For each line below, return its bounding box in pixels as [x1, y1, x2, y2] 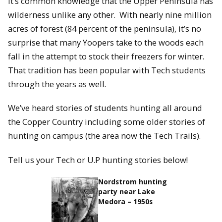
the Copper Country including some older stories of [8, 116, 205, 128]
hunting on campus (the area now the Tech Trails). [8, 130, 201, 142]
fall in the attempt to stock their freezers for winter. [8, 50, 204, 62]
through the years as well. [8, 78, 106, 90]
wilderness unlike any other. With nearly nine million [8, 8, 212, 20]
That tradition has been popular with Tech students [8, 64, 206, 76]
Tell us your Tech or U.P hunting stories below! [8, 154, 188, 166]
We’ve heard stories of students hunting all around [8, 102, 202, 114]
